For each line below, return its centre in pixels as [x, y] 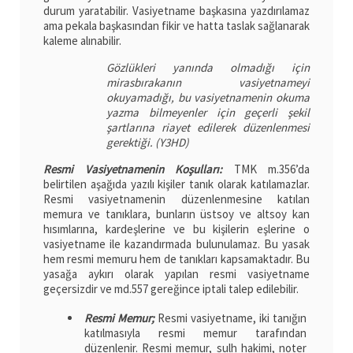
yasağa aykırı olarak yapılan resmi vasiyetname [176, 274]
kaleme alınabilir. [82, 41]
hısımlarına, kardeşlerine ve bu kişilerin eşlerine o [176, 229]
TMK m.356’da [266, 169]
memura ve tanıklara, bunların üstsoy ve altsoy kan [176, 214]
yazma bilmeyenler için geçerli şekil [208, 113]
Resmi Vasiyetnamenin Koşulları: [133, 169]
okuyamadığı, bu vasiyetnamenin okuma [208, 98]
